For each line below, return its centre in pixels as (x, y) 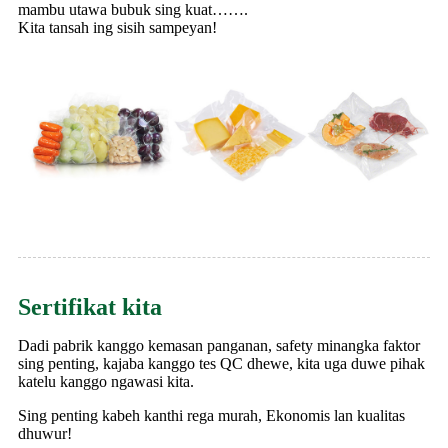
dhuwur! (45, 433)
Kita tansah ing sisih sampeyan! (117, 28)
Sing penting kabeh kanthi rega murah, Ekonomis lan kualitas (211, 415)
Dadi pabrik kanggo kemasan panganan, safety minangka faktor (219, 345)
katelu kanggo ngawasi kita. (106, 381)
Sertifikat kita (90, 306)
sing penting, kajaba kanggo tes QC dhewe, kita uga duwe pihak (221, 363)
